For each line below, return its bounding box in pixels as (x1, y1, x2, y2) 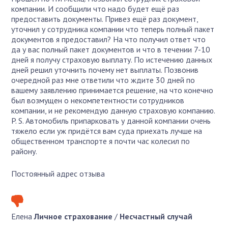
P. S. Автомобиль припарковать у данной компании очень (11, 115, 211, 126)
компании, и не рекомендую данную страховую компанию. (11, 105, 216, 116)
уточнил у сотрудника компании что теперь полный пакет (11, 23, 215, 34)
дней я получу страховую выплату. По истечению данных (11, 54, 213, 65)
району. (11, 146, 38, 156)
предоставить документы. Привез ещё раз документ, (11, 13, 198, 24)
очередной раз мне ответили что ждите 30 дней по (11, 74, 195, 85)
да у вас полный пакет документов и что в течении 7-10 (11, 44, 211, 54)
